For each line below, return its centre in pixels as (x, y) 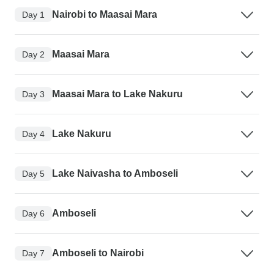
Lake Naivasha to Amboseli (115, 174)
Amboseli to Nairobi (98, 253)
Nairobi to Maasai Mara (105, 15)
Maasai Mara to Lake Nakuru (117, 94)
